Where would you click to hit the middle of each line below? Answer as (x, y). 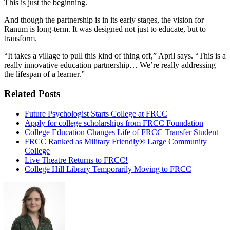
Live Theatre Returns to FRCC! (76, 160)
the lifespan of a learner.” (45, 74)
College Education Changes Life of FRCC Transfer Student (121, 132)
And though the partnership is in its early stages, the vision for (104, 20)
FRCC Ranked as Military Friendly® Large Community (116, 142)
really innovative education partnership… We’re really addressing (110, 65)
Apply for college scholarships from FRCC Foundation (114, 123)
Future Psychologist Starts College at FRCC (96, 114)
